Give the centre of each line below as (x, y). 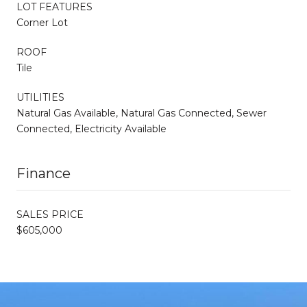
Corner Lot (42, 22)
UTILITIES (40, 97)
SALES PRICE (50, 214)
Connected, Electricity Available (91, 128)
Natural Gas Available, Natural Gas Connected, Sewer (142, 113)
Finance (44, 173)
